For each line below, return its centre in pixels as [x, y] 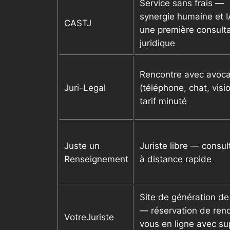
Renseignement [96, 159]
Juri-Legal [85, 88]
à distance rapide [176, 159]
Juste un [82, 146]
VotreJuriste [89, 217]
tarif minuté [163, 101]
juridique [157, 43]
